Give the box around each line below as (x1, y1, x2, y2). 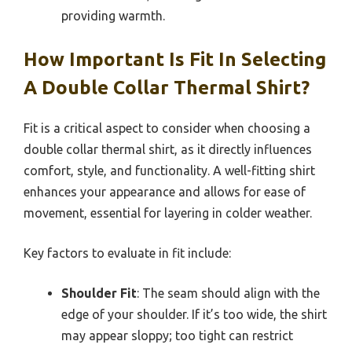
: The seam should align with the (137, 285, 320, 300)
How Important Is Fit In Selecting (24, 48, 326, 70)
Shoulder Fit (61, 285, 137, 300)
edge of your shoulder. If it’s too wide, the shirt (61, 306, 327, 321)
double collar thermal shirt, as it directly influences (24, 141, 312, 156)
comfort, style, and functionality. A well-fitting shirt (24, 163, 315, 178)
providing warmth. (61, 8, 165, 23)
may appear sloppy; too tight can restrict (61, 328, 293, 343)
